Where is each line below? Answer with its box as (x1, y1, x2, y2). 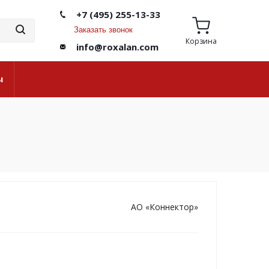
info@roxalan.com (76, 41, 159, 53)
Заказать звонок (74, 25, 133, 34)
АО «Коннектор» (131, 201, 198, 213)
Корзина (185, 35, 217, 46)
